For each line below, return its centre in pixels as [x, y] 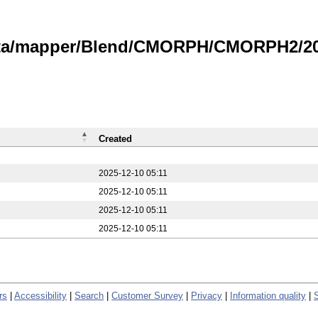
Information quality [268, 295]
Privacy [207, 295]
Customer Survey [147, 295]
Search [89, 295]
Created [115, 139]
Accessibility [40, 295]
